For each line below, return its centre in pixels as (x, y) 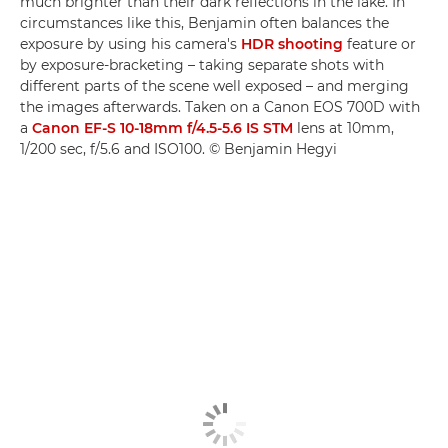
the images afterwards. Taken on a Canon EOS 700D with (220, 107)
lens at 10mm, (343, 128)
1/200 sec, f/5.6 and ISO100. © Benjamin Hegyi (178, 149)
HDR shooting (292, 44)
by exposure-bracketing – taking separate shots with (202, 65)
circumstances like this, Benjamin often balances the (204, 23)
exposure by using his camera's (130, 44)
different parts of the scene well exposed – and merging (214, 86)
